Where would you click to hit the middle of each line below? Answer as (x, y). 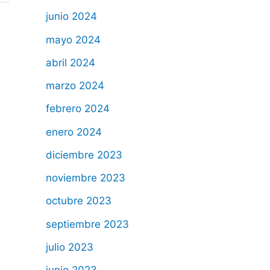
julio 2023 (70, 247)
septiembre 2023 (87, 224)
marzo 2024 (75, 86)
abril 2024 (71, 62)
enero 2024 (74, 132)
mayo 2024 (73, 39)
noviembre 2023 (86, 178)
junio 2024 (71, 17)
